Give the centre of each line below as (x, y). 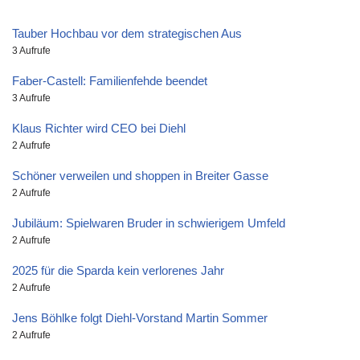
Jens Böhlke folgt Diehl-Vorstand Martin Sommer (140, 318)
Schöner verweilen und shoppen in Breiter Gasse (140, 176)
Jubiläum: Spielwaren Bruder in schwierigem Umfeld (149, 223)
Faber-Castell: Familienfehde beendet (110, 81)
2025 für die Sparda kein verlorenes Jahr (118, 271)
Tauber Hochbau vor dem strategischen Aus (127, 34)
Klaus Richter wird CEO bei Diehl (99, 129)
